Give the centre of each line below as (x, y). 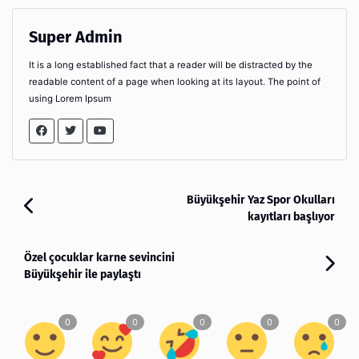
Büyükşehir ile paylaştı (83, 274)
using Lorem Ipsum (70, 98)
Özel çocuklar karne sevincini (99, 257)
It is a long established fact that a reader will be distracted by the (171, 65)
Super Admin (76, 36)
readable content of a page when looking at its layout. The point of (175, 81)
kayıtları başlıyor (291, 216)
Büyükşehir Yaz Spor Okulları (261, 200)
